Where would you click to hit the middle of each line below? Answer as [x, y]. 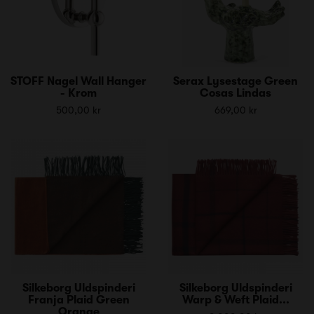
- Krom [78, 93]
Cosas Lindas [235, 93]
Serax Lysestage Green [235, 81]
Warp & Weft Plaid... [235, 300]
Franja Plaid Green [78, 300]
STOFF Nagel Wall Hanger [78, 81]
